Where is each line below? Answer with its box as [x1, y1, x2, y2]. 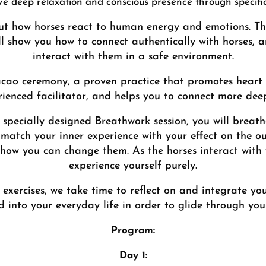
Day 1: [119, 250, 147, 261]
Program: [111, 225, 155, 236]
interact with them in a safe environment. [32, 50, 234, 62]
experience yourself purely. [69, 160, 197, 172]
